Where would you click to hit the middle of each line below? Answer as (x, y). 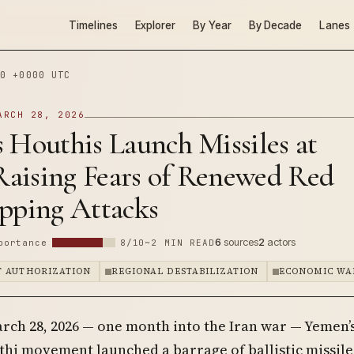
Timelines (93, 25)
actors (281, 242)
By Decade (275, 25)
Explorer (155, 25)
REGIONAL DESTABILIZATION (185, 271)
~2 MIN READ (180, 243)
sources (240, 242)
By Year (212, 25)
